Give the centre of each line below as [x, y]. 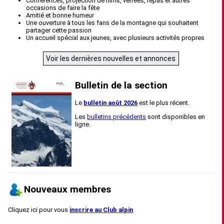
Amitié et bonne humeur [60, 15]
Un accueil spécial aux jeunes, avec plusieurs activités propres [115, 38]
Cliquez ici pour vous [39, 210]
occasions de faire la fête [63, 8]
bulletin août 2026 [111, 103]
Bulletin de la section [121, 85]
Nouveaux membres [68, 189]
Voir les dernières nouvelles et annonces [111, 59]
